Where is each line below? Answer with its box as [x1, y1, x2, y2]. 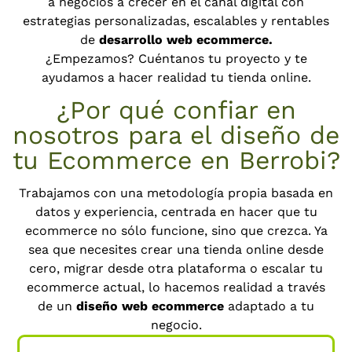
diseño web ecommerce [76, 298, 224, 313]
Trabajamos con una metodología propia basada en [19, 185, 333, 200]
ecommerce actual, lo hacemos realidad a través [27, 279, 325, 295]
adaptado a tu [224, 298, 314, 313]
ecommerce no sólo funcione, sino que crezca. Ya [24, 222, 328, 238]
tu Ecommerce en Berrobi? [12, 145, 340, 176]
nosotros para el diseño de [13, 120, 339, 151]
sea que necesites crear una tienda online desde [28, 241, 324, 257]
